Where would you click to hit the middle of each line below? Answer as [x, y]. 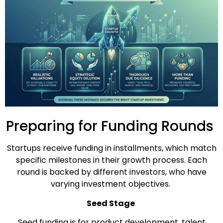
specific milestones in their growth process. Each [111, 160]
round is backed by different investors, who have [111, 172]
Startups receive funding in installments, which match [111, 148]
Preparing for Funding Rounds [110, 126]
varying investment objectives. [111, 184]
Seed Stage [111, 203]
